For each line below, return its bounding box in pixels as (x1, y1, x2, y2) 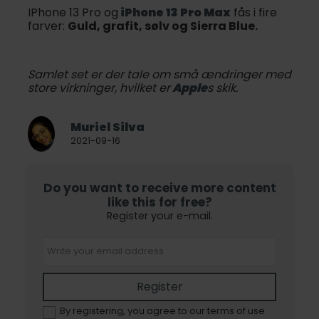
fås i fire (231, 4, 277, 21)
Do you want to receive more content (43, 179, 276, 197)
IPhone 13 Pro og (28, 4, 118, 21)
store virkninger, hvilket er (28, 79, 170, 96)
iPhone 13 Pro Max (118, 4, 231, 21)
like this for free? (107, 193, 212, 211)
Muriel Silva (70, 118, 145, 135)
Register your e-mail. (106, 208, 213, 223)
